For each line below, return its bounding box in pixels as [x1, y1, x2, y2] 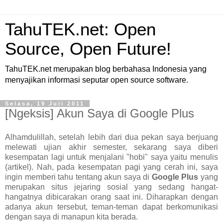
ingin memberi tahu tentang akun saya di [5, 172, 152, 181]
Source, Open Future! [5, 39, 171, 58]
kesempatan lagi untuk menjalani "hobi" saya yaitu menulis [5, 152, 218, 161]
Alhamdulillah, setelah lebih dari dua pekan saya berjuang [5, 132, 218, 141]
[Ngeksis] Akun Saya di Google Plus [5, 107, 194, 120]
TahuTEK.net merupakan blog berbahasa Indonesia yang [5, 65, 207, 73]
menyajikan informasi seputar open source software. [5, 76, 188, 84]
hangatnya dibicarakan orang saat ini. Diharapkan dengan [5, 192, 218, 201]
